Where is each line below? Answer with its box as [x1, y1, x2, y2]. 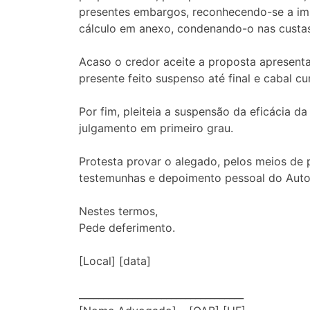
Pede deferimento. [79, 221, 175, 235]
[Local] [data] [79, 254, 151, 268]
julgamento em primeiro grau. [79, 121, 233, 136]
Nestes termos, [79, 204, 158, 219]
